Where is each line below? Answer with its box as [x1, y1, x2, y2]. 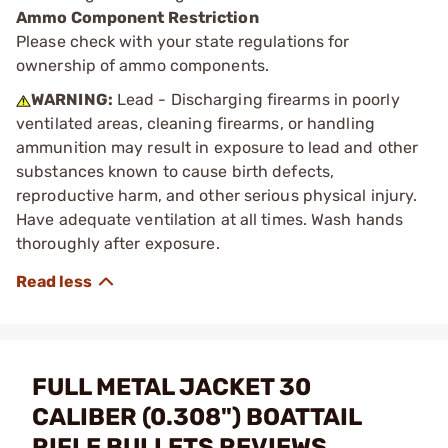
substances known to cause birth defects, [16, 161, 335, 181]
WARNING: [31, 89, 113, 109]
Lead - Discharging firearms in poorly [112, 89, 400, 109]
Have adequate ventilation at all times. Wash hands [16, 209, 404, 229]
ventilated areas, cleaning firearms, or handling [16, 113, 375, 133]
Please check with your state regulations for [16, 31, 350, 51]
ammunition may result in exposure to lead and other [16, 137, 419, 157]
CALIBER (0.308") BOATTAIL [32, 402, 361, 431]
